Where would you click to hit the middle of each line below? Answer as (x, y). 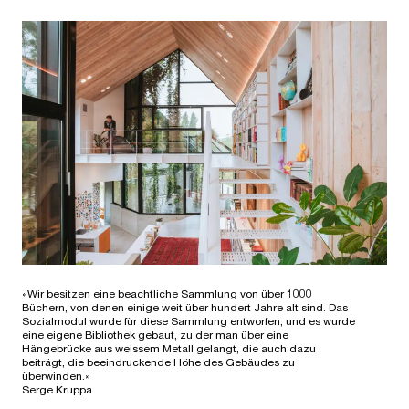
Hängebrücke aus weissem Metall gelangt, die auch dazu (169, 349)
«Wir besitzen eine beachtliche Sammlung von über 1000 (167, 294)
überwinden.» (56, 376)
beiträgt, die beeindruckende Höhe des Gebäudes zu (158, 362)
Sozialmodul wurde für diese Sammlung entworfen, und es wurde (189, 321)
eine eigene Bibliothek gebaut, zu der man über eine (155, 335)
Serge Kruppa (57, 390)
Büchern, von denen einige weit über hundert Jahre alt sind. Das (185, 308)
